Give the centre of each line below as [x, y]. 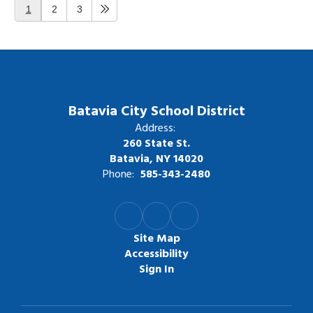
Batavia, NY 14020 [156, 158]
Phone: [118, 173]
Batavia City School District [156, 110]
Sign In [156, 268]
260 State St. [156, 143]
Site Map [156, 238]
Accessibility [156, 253]
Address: [155, 127]
